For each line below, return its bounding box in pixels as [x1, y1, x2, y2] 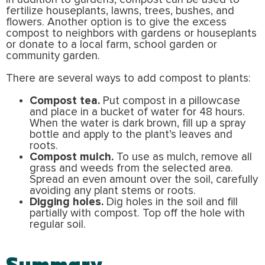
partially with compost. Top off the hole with [30, 208, 245, 219]
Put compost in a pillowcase [100, 95, 240, 107]
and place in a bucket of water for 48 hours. [30, 106, 245, 118]
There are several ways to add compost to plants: [6, 73, 251, 85]
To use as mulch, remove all [114, 151, 252, 163]
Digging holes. [30, 196, 104, 208]
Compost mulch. [30, 151, 114, 163]
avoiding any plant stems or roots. [30, 185, 196, 197]
